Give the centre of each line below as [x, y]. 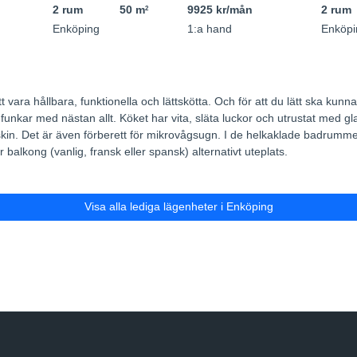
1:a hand [209, 29]
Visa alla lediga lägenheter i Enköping [178, 207]
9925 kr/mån [220, 10]
